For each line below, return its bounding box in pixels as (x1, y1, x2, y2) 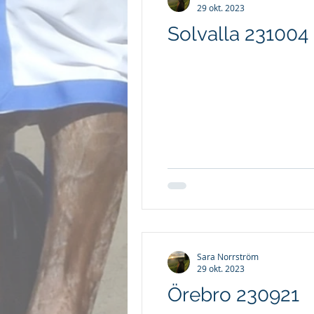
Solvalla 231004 (168, 22, 308, 46)
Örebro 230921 (168, 283, 299, 306)
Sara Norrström (197, 250, 259, 262)
